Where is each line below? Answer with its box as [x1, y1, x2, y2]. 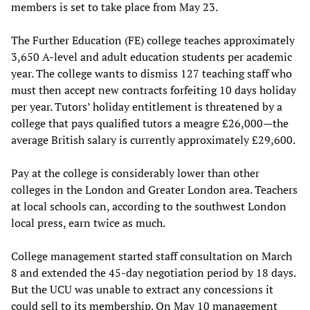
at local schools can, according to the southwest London [11, 198, 286, 214]
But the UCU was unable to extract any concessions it [11, 281, 273, 297]
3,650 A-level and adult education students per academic [11, 48, 292, 64]
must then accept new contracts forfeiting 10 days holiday [11, 82, 296, 98]
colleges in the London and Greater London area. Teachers [11, 181, 298, 197]
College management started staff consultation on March [11, 248, 292, 264]
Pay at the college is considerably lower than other [11, 165, 259, 181]
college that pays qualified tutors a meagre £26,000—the [11, 115, 289, 131]
